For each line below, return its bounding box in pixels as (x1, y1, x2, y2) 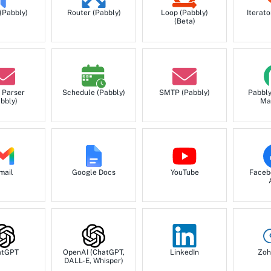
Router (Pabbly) (67, 8, 121, 18)
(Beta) (174, 17, 195, 26)
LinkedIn (170, 248, 199, 257)
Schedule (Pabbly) (62, 88, 125, 97)
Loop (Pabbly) (161, 8, 208, 18)
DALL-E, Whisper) (64, 256, 123, 266)
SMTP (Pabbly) (159, 88, 210, 97)
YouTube (170, 168, 199, 177)
